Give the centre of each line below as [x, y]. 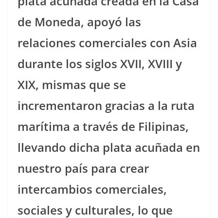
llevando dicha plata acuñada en [109, 147]
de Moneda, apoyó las [79, 21]
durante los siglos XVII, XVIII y [100, 63]
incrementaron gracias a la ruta [106, 105]
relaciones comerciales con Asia [107, 42]
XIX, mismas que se [72, 84]
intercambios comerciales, [92, 189]
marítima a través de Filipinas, [103, 126]
